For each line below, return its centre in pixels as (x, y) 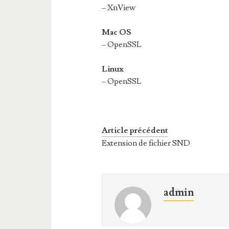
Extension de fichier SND (146, 143)
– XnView (119, 8)
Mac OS (117, 32)
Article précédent (135, 130)
